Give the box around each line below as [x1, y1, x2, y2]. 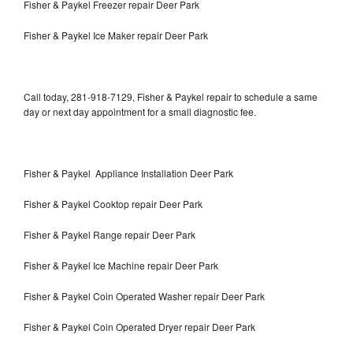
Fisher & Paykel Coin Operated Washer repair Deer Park [24, 288, 265, 303]
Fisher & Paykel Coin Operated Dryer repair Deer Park [24, 319, 255, 333]
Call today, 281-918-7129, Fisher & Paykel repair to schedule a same [24, 89, 318, 103]
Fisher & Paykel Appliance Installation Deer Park [24, 165, 233, 180]
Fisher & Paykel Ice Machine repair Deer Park [24, 258, 218, 272]
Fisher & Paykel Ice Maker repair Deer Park [24, 28, 208, 42]
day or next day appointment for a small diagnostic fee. [24, 104, 256, 118]
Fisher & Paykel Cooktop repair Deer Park [24, 196, 203, 210]
